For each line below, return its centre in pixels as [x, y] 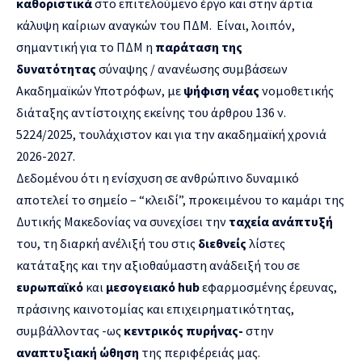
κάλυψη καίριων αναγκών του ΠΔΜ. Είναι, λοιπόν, [156, 25]
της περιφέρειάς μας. [200, 352]
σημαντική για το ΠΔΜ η [86, 46]
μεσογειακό [141, 286]
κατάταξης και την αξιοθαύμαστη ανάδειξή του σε [158, 265]
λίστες [267, 243]
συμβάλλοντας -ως [70, 330]
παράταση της [199, 46]
